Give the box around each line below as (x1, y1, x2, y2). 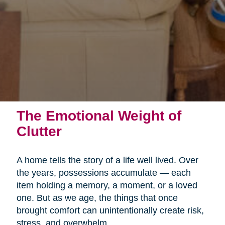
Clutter (16, 123, 62, 139)
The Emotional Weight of (16, 107, 181, 124)
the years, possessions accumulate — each (16, 167, 191, 178)
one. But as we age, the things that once (16, 192, 178, 203)
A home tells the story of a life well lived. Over (16, 155, 198, 165)
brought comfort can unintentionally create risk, (16, 205, 204, 215)
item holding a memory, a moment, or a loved (16, 180, 197, 190)
